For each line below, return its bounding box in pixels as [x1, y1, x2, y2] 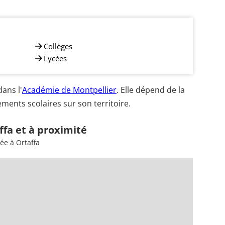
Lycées [44, 53, 67, 63]
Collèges [44, 41, 72, 51]
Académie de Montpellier [22, 84, 117, 95]
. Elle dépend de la [117, 84, 185, 95]
